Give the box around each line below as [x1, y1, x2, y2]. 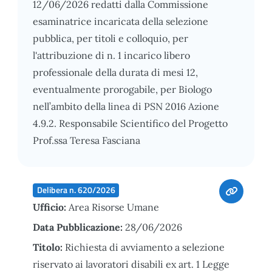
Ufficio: [33, 200, 69, 213]
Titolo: [33, 240, 65, 253]
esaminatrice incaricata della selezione [33, 15, 208, 27]
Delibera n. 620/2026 [36, 183, 115, 196]
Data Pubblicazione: [33, 220, 125, 233]
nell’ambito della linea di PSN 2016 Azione [33, 100, 219, 112]
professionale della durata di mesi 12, [33, 66, 198, 78]
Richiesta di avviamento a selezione [65, 240, 225, 253]
